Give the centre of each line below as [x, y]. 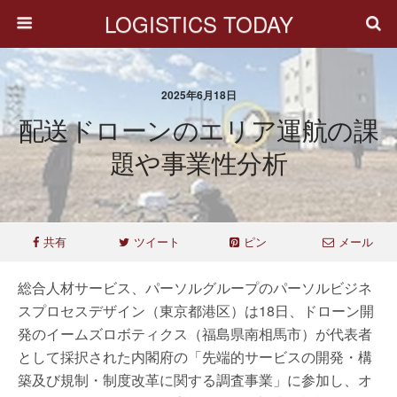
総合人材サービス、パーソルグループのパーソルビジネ [195, 288]
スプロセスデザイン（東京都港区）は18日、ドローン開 [196, 311]
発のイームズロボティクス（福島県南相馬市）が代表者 [195, 334]
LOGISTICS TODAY [198, 23]
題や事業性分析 [198, 162]
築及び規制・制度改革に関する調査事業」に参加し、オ [195, 380]
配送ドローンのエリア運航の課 [198, 129]
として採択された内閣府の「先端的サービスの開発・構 [195, 357]
